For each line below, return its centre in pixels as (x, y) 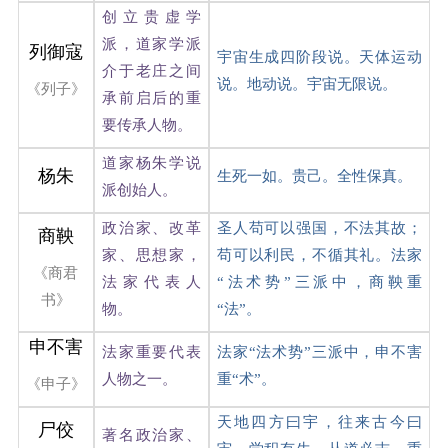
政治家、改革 (151, 227)
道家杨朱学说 (151, 162)
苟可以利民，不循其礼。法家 (319, 254)
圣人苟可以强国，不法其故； (319, 227)
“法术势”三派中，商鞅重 (319, 281)
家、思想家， (151, 254)
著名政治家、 (151, 434)
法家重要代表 (151, 351)
